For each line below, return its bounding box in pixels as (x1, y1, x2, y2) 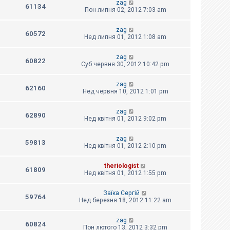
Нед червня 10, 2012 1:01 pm (82, 88, 168, 95)
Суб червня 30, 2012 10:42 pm (81, 61, 169, 68)
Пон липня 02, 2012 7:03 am (84, 6, 166, 14)
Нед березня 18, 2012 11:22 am (79, 197, 171, 204)
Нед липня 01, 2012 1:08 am (84, 33, 166, 41)
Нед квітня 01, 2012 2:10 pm (84, 142, 166, 150)
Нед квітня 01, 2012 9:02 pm (84, 115, 166, 123)
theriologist (104, 162, 139, 170)
